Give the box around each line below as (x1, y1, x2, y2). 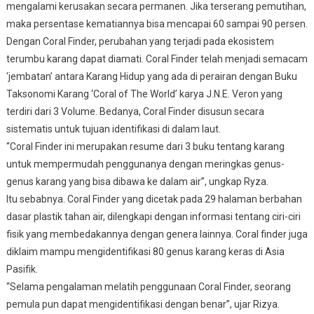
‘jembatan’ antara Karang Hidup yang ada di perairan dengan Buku (6, 70, 297, 82)
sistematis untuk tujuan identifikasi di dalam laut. (6, 123, 223, 135)
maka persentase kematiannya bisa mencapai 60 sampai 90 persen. (6, 18, 308, 29)
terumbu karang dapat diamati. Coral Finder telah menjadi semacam (6, 53, 308, 64)
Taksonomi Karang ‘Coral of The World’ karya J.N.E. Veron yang (6, 88, 282, 100)
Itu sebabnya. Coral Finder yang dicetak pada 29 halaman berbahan (6, 193, 302, 205)
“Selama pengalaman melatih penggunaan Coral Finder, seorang (6, 280, 291, 292)
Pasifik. (6, 263, 38, 275)
